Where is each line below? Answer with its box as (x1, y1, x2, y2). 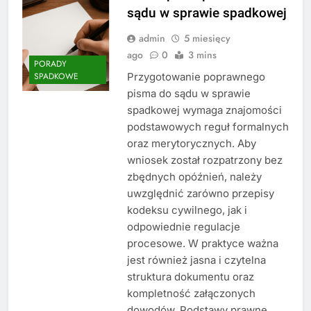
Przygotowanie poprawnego (126, 69, 265, 83)
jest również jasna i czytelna (126, 253, 266, 267)
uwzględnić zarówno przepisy (126, 186, 274, 200)
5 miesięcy (183, 31, 230, 45)
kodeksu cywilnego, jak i (126, 203, 247, 217)
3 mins (187, 47, 217, 62)
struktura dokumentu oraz (126, 269, 254, 283)
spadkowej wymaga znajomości (126, 103, 282, 117)
